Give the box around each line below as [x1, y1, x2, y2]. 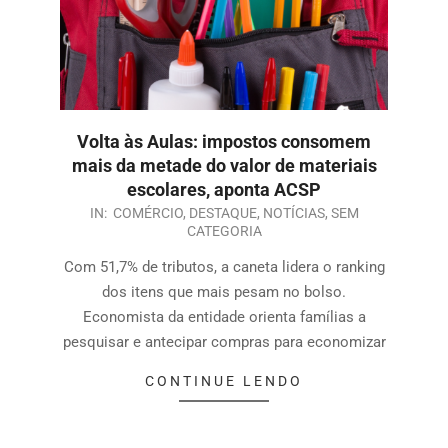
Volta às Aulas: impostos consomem [77, 130, 371, 152]
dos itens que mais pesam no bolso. [102, 282, 346, 301]
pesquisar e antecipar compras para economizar [62, 332, 386, 351]
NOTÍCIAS [262, 204, 325, 221]
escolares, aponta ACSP [127, 178, 321, 200]
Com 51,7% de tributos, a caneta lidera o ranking [63, 257, 385, 276]
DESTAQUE [188, 204, 257, 221]
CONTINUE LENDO [145, 372, 303, 389]
